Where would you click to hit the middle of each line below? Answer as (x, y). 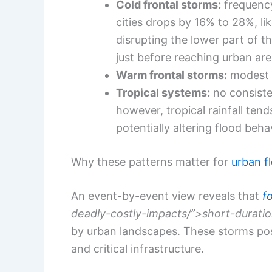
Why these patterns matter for (151, 161)
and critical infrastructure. (138, 248)
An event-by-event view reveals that (167, 195)
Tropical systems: (163, 92)
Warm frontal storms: (172, 75)
